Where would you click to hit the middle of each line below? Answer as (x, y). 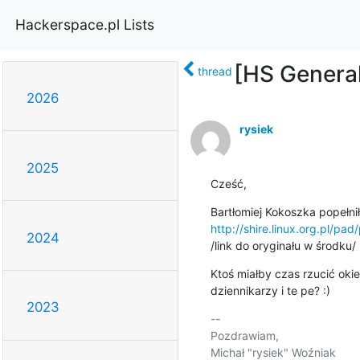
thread (215, 71)
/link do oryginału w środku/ (283, 245)
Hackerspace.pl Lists (85, 24)
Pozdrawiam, (244, 335)
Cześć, (228, 183)
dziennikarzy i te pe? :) (270, 290)
